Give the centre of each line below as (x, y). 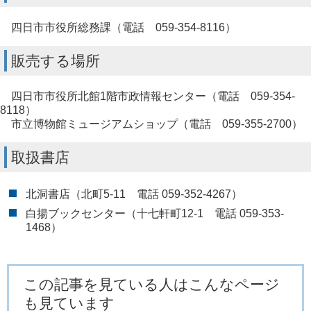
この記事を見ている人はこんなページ (152, 284)
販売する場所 (56, 61)
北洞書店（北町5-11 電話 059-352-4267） (134, 194)
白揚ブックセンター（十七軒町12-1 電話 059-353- (154, 213)
